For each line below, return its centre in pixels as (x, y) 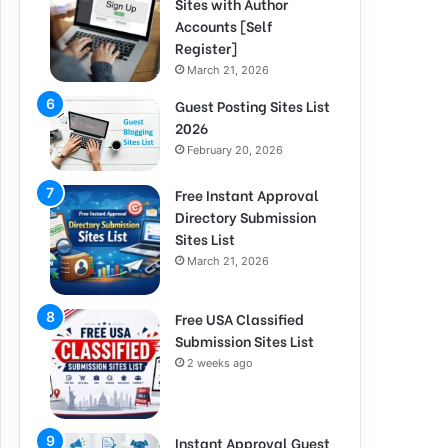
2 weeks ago (220, 363)
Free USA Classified (239, 318)
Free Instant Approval (247, 194)
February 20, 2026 (235, 150)
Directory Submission (245, 216)
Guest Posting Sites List (252, 105)
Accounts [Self (223, 25)
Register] (206, 47)
